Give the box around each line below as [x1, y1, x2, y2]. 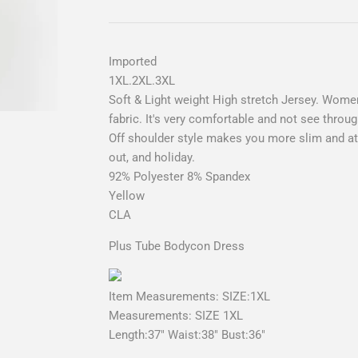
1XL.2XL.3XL [109, 73, 175, 88]
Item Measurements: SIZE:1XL [109, 288, 270, 304]
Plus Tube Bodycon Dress [109, 238, 245, 253]
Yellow [109, 188, 148, 203]
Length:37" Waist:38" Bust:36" [109, 327, 265, 342]
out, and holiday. [109, 149, 195, 165]
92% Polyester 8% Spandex [109, 169, 253, 184]
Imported [109, 54, 157, 69]
